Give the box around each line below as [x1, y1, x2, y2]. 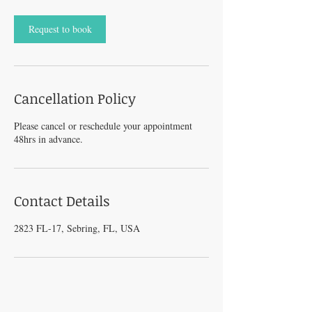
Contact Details [14, 191, 109, 210]
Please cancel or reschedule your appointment [14, 119, 192, 132]
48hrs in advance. [14, 132, 83, 146]
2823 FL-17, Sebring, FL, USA [14, 221, 140, 235]
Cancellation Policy [14, 88, 136, 108]
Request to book [28, 22, 92, 36]
